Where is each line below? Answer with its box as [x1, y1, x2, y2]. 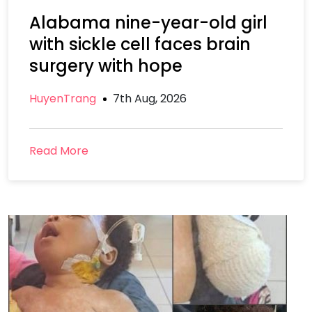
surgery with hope [29, 54, 182, 77]
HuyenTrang [29, 91, 96, 107]
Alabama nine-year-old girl [29, 11, 267, 34]
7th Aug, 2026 [113, 91, 187, 107]
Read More [29, 143, 88, 159]
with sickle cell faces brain [29, 33, 251, 56]
